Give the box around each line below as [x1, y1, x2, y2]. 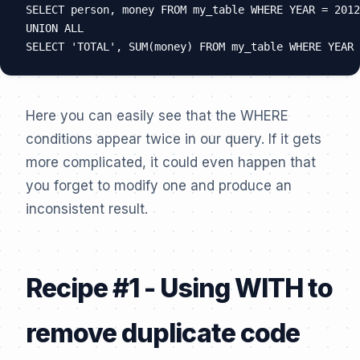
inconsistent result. [26, 201, 148, 217]
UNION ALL [26, 22, 84, 35]
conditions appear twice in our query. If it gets [26, 131, 321, 147]
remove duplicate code [26, 317, 300, 349]
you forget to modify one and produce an [26, 178, 292, 194]
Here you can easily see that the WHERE [26, 108, 288, 124]
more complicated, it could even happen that [26, 154, 316, 170]
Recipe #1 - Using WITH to [26, 272, 333, 304]
